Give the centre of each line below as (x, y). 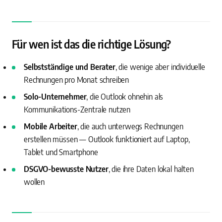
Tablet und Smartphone (61, 152)
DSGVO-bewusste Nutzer (66, 169)
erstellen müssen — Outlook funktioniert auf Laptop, (107, 139)
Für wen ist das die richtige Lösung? (91, 44)
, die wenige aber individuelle (160, 67)
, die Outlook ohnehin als (125, 97)
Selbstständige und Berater (70, 67)
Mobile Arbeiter (51, 127)
